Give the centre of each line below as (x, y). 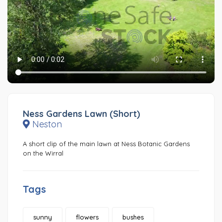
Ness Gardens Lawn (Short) (82, 114)
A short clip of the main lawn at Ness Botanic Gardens (106, 144)
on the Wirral (43, 153)
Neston (46, 124)
